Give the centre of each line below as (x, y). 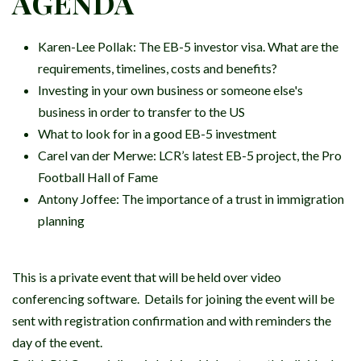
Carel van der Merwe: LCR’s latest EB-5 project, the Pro (190, 156)
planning (61, 221)
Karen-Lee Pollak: (88, 47)
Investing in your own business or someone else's (170, 90)
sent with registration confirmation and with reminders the (172, 321)
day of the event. (57, 342)
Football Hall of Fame (98, 177)
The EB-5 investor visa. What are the (239, 47)
